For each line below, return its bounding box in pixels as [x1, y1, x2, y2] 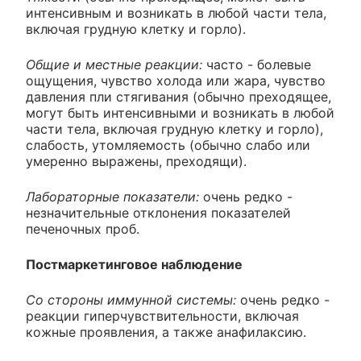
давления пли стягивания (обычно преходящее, [26, 89, 331, 106]
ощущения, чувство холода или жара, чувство [26, 73, 326, 89]
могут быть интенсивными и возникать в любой [26, 105, 334, 122]
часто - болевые [202, 56, 311, 73]
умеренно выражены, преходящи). [26, 153, 247, 170]
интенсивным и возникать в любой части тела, [26, 5, 326, 22]
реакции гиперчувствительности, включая [26, 308, 299, 325]
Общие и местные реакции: [26, 56, 202, 73]
